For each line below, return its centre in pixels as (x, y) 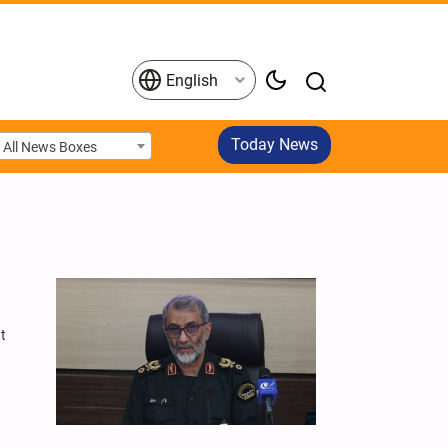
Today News (274, 145)
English (190, 80)
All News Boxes (50, 146)
